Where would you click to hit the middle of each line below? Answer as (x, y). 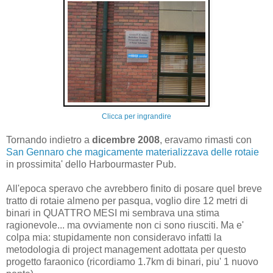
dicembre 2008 (126, 140)
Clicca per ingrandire (136, 117)
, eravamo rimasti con (206, 140)
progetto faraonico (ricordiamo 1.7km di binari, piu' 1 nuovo (132, 262)
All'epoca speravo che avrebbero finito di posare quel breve (134, 189)
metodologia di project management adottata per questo (126, 250)
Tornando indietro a (49, 140)
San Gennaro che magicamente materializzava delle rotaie (133, 152)
